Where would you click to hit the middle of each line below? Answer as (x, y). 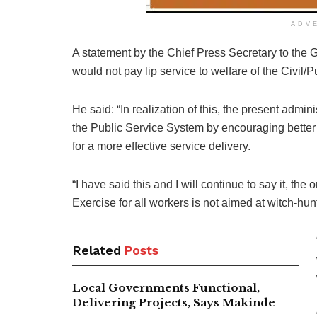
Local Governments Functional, (166, 288)
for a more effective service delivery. (161, 146)
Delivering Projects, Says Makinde (174, 303)
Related (97, 250)
